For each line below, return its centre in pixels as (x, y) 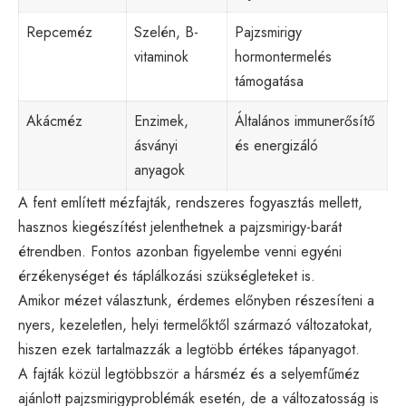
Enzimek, (161, 121)
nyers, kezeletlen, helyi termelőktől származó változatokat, (195, 324)
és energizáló (276, 145)
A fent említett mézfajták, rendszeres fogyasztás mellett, (190, 202)
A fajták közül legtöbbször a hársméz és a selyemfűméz (189, 373)
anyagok (159, 169)
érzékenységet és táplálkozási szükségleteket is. (167, 275)
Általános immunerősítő (305, 121)
